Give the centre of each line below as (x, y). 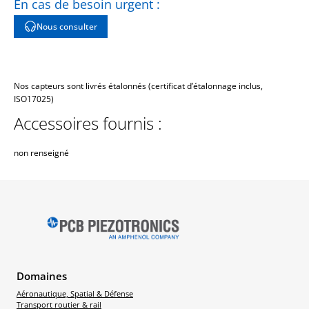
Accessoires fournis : (88, 123)
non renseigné (41, 152)
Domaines (42, 276)
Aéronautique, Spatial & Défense (75, 293)
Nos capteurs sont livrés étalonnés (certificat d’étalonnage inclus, (138, 86)
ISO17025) (34, 99)
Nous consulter (67, 26)
